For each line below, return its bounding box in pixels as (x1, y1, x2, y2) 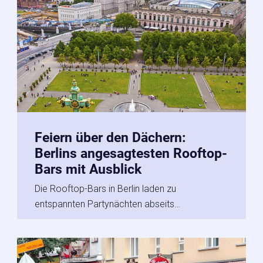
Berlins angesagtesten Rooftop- (35, 145, 227, 161)
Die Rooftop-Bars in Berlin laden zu (35, 183, 176, 194)
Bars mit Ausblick (35, 161, 141, 177)
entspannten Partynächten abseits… (35, 198, 180, 210)
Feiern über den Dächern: (35, 129, 186, 146)
